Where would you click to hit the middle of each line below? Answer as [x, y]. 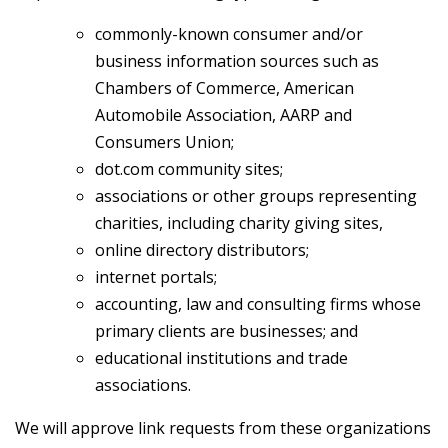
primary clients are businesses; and [226, 330]
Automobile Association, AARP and [223, 114]
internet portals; [156, 276]
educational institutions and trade [221, 357]
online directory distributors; [202, 249]
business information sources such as [237, 60]
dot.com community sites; [189, 168]
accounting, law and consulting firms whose [258, 303]
